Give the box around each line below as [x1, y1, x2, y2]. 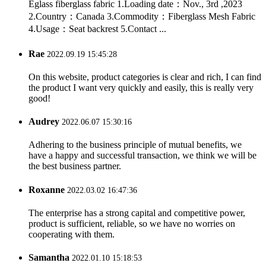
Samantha [28, 252, 69, 263]
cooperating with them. [28, 229, 115, 239]
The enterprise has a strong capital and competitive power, [28, 207, 245, 218]
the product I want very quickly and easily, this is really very [28, 82, 254, 93]
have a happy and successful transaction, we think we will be [28, 150, 256, 161]
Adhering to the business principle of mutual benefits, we [28, 140, 242, 150]
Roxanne [28, 184, 65, 195]
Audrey [28, 116, 59, 127]
